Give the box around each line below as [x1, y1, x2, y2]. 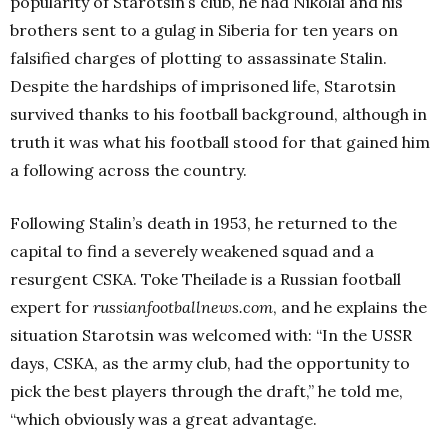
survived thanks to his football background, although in [10, 104, 427, 124]
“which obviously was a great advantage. [10, 409, 317, 429]
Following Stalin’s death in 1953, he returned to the [10, 213, 397, 233]
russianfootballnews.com [93, 297, 273, 317]
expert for [10, 297, 93, 317]
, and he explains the [273, 297, 427, 317]
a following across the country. [10, 160, 247, 180]
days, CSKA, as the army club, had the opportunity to [10, 353, 410, 373]
